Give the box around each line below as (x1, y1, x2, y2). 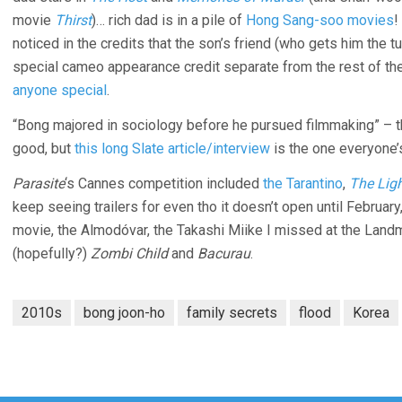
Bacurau (197, 245, 250, 262)
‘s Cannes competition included (65, 175, 263, 192)
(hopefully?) (13, 245, 91, 262)
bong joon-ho (83, 304, 165, 321)
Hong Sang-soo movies (246, 12, 394, 29)
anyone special (13, 82, 107, 99)
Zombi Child (91, 245, 168, 262)
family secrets (187, 304, 277, 321)
